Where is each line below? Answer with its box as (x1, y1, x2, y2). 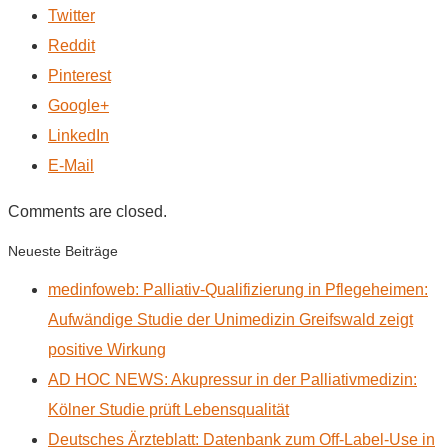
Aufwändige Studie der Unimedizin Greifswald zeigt (48, 310, 413, 328)
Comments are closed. (8, 202, 167, 220)
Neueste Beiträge (8, 242, 118, 259)
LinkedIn (48, 126, 109, 144)
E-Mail (48, 156, 94, 174)
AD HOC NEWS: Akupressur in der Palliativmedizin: (48, 370, 417, 388)
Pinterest (48, 66, 111, 84)
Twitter (48, 6, 95, 24)
